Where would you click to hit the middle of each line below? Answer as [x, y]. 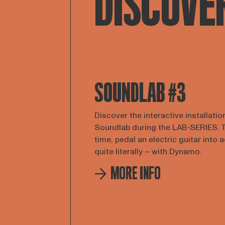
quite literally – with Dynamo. [148, 152]
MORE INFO [136, 174]
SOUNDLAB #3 [140, 93]
